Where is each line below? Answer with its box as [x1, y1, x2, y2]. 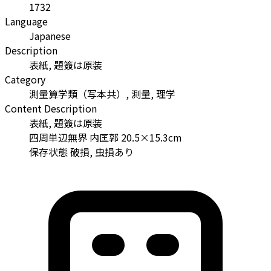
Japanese [29, 28, 71, 44]
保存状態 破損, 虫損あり [29, 145, 134, 160]
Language [5, 14, 48, 29]
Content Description [5, 101, 97, 116]
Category [5, 72, 45, 87]
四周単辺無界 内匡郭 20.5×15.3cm [29, 130, 182, 145]
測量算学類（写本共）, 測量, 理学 [29, 87, 175, 102]
